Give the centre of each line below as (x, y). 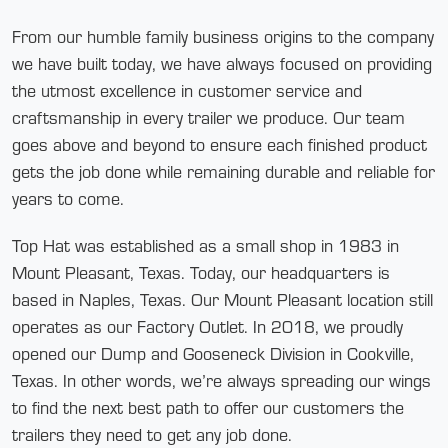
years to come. (68, 198)
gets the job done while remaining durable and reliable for (223, 171)
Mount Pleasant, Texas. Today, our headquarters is (201, 272)
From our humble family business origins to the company (223, 36)
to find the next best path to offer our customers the (208, 407)
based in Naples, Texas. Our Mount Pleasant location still (222, 299)
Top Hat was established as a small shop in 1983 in (205, 245)
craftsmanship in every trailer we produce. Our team (208, 117)
